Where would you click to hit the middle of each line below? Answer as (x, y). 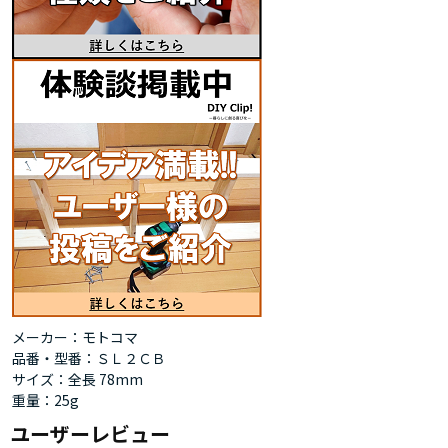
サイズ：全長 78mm (77, 379)
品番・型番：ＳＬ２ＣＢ (89, 358)
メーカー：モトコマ (75, 337)
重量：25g (45, 400)
